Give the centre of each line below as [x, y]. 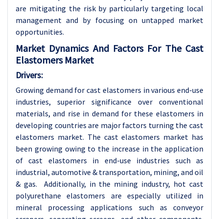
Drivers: [29, 75]
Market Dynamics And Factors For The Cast [109, 48]
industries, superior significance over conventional [109, 102]
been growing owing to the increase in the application [109, 149]
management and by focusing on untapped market [109, 20]
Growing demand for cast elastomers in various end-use [109, 90]
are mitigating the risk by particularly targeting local [109, 8]
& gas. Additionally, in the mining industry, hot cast [109, 184]
